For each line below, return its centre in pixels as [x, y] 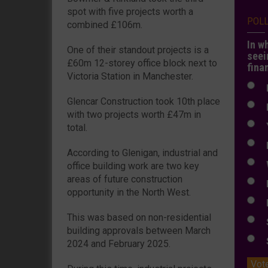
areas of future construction [125, 179]
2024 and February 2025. [119, 243]
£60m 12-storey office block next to [142, 63]
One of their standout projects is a [138, 50]
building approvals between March [139, 230]
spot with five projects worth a [130, 11]
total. [77, 127]
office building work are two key [133, 166]
